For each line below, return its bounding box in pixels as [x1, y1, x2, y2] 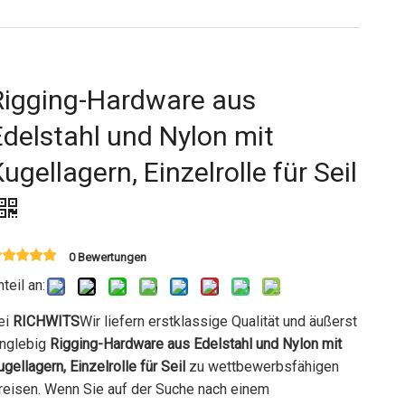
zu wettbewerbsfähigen [185, 358, 340, 375]
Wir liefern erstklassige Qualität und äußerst [80, 313, 358, 330]
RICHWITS [13, 313, 80, 330]
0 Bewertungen [69, 250, 147, 264]
